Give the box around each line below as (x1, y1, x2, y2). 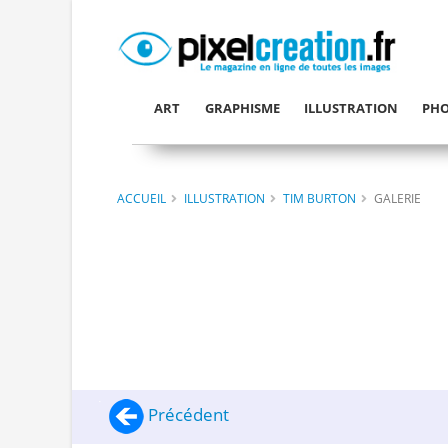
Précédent (144, 403, 229, 427)
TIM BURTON (283, 189, 356, 206)
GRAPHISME (204, 99, 280, 117)
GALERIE (374, 189, 421, 206)
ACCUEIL (117, 189, 166, 206)
